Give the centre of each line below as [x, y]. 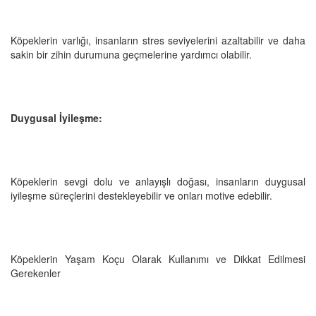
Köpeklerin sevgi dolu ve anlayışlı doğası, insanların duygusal [158, 181]
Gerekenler [36, 273]
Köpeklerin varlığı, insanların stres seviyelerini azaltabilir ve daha [158, 40]
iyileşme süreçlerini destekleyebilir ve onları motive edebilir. [141, 195]
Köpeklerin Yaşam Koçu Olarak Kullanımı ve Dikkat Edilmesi [158, 259]
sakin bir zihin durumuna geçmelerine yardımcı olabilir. [131, 54]
